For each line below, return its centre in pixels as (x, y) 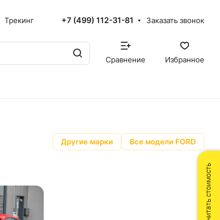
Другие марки (87, 142)
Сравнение (125, 60)
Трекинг (19, 20)
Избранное (185, 60)
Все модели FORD (163, 142)
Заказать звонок (175, 21)
